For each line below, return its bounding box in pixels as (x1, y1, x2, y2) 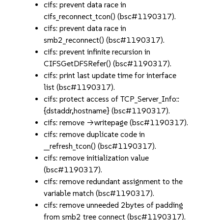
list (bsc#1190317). (44, 82, 115, 92)
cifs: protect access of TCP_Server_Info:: (44, 94, 180, 104)
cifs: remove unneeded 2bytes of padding (44, 200, 184, 210)
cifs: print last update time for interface (44, 71, 177, 80)
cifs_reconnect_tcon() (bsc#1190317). (44, 12, 176, 21)
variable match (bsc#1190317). (44, 189, 155, 198)
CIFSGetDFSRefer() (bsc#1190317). (44, 59, 172, 68)
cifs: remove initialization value (44, 153, 149, 163)
